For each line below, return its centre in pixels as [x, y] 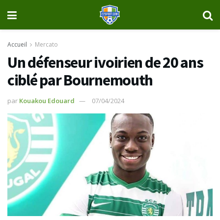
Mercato [46, 44]
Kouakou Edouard [47, 100]
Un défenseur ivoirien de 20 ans [105, 62]
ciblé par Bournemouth [80, 80]
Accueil [17, 44]
